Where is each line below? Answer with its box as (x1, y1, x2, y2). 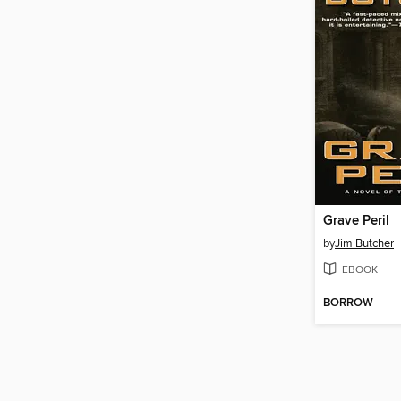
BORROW (323, 294, 373, 311)
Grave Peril (323, 213, 389, 230)
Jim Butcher (335, 236, 394, 252)
